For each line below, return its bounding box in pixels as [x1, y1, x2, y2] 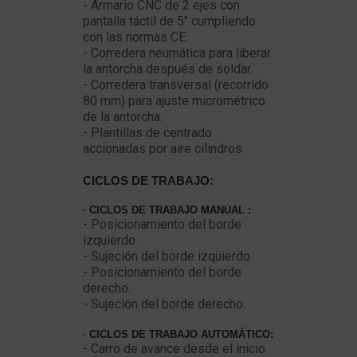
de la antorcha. [83, 109, 163, 124]
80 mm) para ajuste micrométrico [83, 93, 265, 108]
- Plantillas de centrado [83, 125, 212, 140]
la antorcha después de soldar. [83, 61, 253, 76]
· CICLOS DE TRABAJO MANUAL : [83, 204, 251, 216]
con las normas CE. [83, 29, 188, 45]
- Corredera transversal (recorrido [83, 77, 269, 92]
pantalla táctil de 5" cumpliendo [83, 14, 256, 29]
